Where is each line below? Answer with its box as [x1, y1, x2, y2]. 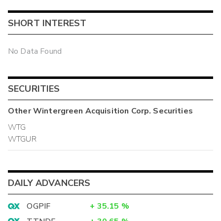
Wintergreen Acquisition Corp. [33, 105, 151, 116]
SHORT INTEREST [8, 17, 87, 30]
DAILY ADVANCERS [8, 177, 91, 189]
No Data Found [8, 46, 62, 57]
